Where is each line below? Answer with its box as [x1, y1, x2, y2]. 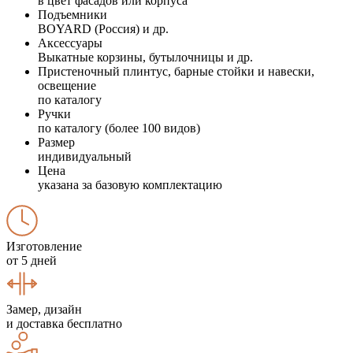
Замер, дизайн [6, 302, 82, 316]
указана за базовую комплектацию [38, 177, 222, 191]
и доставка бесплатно [6, 316, 122, 330]
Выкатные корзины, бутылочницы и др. [38, 50, 253, 64]
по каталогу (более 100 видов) [38, 121, 200, 135]
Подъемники [38, 7, 107, 21]
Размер [38, 135, 75, 149]
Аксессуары [38, 35, 102, 50]
